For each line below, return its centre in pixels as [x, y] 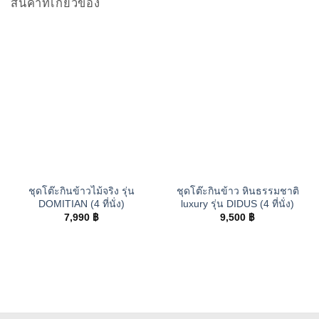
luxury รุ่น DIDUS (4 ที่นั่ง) [237, 203]
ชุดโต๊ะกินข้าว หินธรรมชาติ [237, 190]
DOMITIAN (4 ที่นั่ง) [82, 203]
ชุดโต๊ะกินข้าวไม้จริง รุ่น [82, 190]
